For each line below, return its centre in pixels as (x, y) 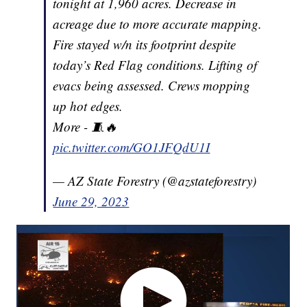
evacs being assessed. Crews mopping (152, 85)
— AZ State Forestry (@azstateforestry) (155, 180)
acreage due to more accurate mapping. (158, 23)
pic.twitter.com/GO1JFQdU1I (132, 147)
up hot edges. (88, 106)
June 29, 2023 (91, 201)
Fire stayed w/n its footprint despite (145, 44)
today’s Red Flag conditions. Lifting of (155, 64)
